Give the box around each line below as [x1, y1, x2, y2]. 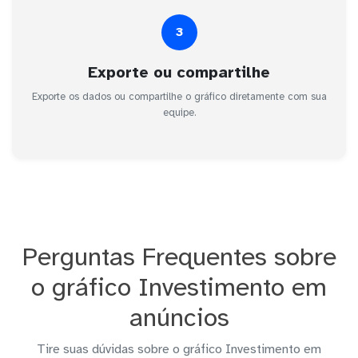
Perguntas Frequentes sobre [22, 241, 336, 272]
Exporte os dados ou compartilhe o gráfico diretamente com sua [31, 89, 327, 103]
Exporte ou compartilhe [88, 62, 270, 82]
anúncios [129, 301, 229, 333]
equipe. [162, 105, 196, 119]
